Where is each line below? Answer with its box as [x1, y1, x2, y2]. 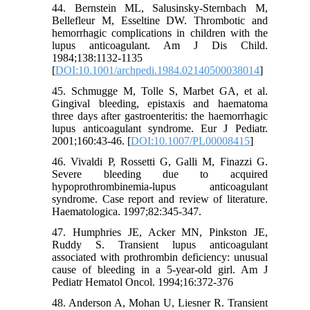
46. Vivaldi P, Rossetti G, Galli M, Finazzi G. [52, 156, 268, 168]
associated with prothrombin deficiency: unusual [52, 251, 268, 264]
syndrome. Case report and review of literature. [52, 193, 268, 206]
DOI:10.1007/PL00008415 [131, 135, 250, 147]
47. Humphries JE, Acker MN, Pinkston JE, [52, 226, 268, 239]
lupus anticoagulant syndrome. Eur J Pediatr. [52, 122, 268, 135]
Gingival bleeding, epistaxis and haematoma [52, 98, 268, 110]
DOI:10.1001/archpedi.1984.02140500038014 [55, 64, 260, 77]
